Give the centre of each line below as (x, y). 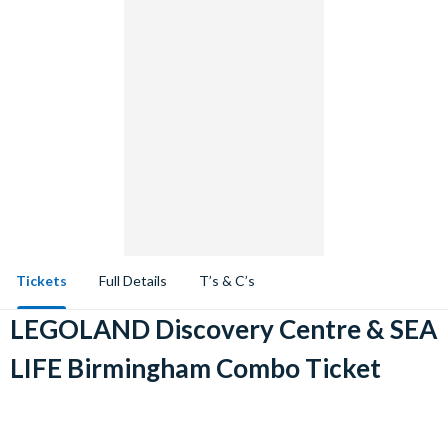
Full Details (133, 280)
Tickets (41, 280)
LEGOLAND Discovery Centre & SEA (223, 329)
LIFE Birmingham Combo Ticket (195, 368)
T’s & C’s (227, 280)
